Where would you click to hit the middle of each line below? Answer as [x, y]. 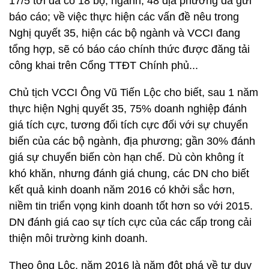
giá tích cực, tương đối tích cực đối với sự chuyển [128, 125]
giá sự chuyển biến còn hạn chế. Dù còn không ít [126, 157]
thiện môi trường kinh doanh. [78, 238]
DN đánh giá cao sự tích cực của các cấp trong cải [130, 222]
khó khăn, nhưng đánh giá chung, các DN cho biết [129, 174]
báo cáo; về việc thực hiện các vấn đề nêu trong [124, 17]
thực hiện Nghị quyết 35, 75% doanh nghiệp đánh [128, 109]
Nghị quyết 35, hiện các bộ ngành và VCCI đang [125, 33]
